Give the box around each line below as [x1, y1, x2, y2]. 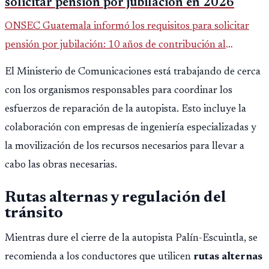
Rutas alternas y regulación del [5, 190, 226, 206]
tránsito [5, 205, 63, 222]
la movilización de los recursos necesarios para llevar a [5, 141, 244, 152]
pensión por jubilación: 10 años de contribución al [5, 40, 226, 51]
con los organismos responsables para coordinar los [5, 85, 232, 96]
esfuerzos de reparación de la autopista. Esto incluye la [5, 103, 246, 115]
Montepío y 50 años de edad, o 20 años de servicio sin [5, 58, 243, 70]
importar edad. [5, 77, 71, 88]
